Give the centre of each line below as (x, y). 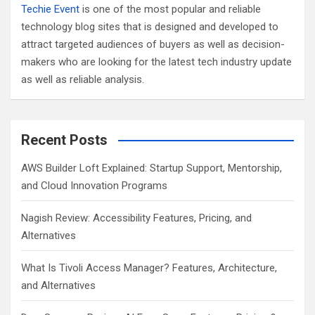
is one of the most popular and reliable (170, 9)
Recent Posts (64, 140)
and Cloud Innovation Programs (94, 185)
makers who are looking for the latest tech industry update (156, 62)
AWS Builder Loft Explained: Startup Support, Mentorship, (152, 168)
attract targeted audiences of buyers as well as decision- (153, 44)
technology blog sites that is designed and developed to (150, 26)
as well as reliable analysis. (83, 79)
